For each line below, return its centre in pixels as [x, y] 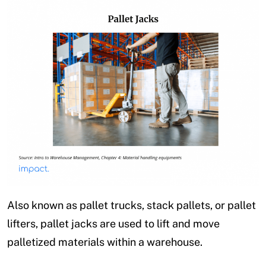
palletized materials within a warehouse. [105, 242]
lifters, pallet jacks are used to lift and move [113, 224]
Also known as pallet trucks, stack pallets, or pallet [132, 205]
